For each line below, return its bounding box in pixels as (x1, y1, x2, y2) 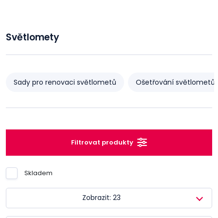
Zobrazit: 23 (82, 193, 121, 202)
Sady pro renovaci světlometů (14, 77, 116, 87)
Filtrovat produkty (71, 138, 133, 147)
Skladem (24, 168, 53, 178)
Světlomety (6, 30, 59, 44)
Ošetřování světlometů (136, 77, 215, 87)
